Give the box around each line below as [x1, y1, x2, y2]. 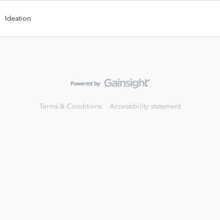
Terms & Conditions [39, 102, 102, 110]
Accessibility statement [110, 102, 181, 110]
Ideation [5, 14, 31, 23]
